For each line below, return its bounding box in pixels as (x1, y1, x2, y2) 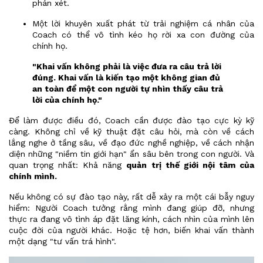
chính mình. (9, 171, 57, 181)
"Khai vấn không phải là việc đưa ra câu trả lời (32, 62, 221, 71)
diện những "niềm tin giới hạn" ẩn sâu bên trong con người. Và (9, 149, 254, 159)
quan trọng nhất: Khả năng (9, 160, 127, 170)
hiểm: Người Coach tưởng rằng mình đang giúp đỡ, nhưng (9, 203, 254, 213)
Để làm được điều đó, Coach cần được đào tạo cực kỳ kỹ (9, 116, 254, 125)
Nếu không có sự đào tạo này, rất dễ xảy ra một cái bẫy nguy (9, 192, 254, 201)
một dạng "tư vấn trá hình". (9, 237, 116, 246)
